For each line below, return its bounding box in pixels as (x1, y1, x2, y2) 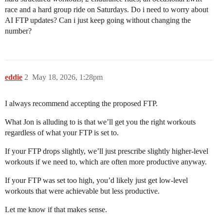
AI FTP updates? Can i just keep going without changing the (5, 16, 191, 24)
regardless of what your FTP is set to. (5, 128, 119, 137)
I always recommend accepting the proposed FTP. (5, 99, 158, 108)
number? (5, 27, 32, 35)
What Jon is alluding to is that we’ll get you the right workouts (5, 118, 196, 126)
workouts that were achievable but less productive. (5, 187, 160, 195)
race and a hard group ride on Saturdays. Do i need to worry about (5, 5, 208, 14)
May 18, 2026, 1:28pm (32, 73, 103, 81)
